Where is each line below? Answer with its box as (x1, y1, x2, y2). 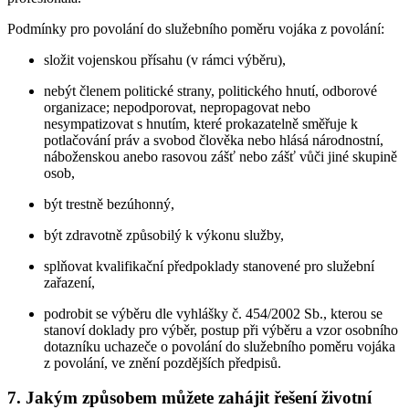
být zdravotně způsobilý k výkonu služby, (44, 226, 284, 243)
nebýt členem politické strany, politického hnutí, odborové (44, 82, 377, 99)
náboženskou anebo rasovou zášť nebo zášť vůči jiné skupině (44, 148, 397, 164)
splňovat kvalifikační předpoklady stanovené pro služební (44, 257, 374, 274)
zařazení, (44, 274, 95, 290)
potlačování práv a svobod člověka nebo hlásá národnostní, (44, 131, 383, 148)
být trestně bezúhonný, (44, 195, 174, 212)
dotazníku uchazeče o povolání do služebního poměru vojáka (44, 338, 395, 354)
